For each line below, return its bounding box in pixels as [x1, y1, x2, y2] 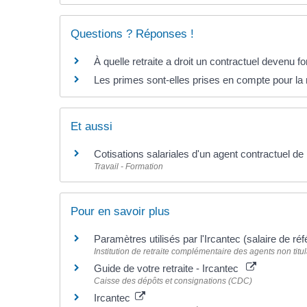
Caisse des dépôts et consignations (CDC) [94, 276, 253, 286]
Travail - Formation [94, 162, 164, 172]
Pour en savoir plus [71, 205, 171, 219]
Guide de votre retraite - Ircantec [94, 262, 245, 275]
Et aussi [71, 120, 113, 134]
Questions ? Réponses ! [71, 27, 195, 40]
